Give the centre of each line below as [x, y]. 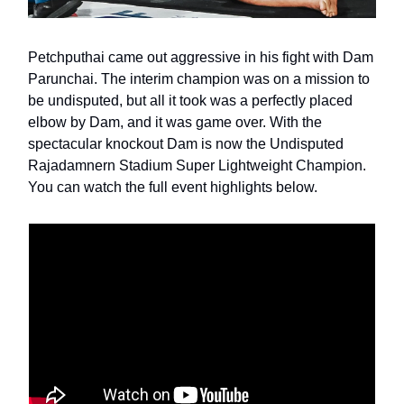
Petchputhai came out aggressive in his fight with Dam [201, 58]
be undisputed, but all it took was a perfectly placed [190, 101]
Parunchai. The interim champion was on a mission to [199, 79]
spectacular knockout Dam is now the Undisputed [186, 144]
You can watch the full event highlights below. [173, 188]
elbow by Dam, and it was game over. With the [175, 123]
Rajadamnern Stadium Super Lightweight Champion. [197, 166]
